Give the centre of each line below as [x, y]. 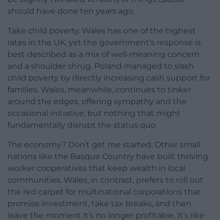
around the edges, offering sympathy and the [97, 102]
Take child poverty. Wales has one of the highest [102, 31]
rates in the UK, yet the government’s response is [104, 43]
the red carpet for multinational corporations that [104, 192]
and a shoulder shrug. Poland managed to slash [101, 66]
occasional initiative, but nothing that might [94, 113]
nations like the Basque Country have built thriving [108, 157]
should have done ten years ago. [71, 11]
